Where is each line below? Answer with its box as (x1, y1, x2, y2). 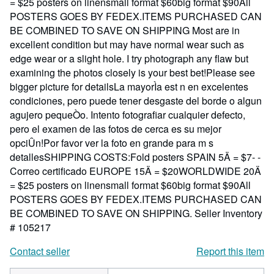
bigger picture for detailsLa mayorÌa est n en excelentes (10, 80, 248, 94)
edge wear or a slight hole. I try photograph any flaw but (10, 51, 248, 65)
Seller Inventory (194, 206, 262, 220)
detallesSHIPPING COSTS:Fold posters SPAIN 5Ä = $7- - (10, 150, 261, 164)
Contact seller (10, 244, 70, 258)
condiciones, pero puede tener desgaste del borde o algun (10, 94, 262, 108)
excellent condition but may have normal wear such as (10, 37, 244, 51)
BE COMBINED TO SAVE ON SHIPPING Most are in (10, 23, 240, 37)
